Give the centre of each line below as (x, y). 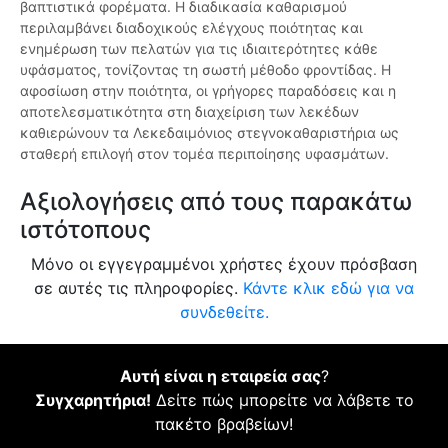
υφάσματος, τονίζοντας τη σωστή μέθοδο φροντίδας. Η (205, 70)
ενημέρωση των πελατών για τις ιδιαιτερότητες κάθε (199, 49)
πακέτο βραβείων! (224, 424)
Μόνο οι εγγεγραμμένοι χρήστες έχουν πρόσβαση (224, 264)
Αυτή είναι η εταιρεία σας (220, 376)
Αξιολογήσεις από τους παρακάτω (216, 202)
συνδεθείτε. (224, 312)
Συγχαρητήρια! (92, 400)
